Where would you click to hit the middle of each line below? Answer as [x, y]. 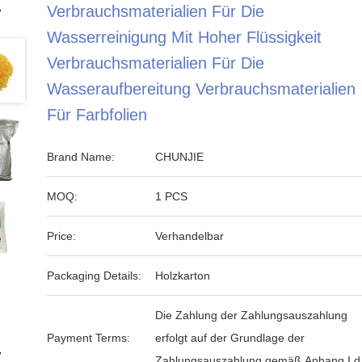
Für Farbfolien [97, 115]
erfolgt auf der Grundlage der [230, 338]
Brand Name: [81, 157]
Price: [62, 236]
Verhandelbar [190, 236]
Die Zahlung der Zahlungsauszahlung [252, 315]
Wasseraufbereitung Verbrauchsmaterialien [202, 89]
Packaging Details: [95, 276]
